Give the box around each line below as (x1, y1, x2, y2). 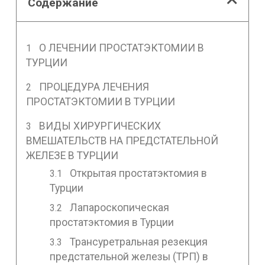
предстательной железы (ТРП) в (49, 250, 208, 263)
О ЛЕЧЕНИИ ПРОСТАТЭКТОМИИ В (39, 41, 205, 54)
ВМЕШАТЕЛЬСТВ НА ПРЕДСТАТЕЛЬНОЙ (25, 134, 218, 147)
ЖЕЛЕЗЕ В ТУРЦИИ (25, 149, 118, 161)
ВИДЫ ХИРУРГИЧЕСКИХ (39, 119, 161, 132)
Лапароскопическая (70, 201, 170, 214)
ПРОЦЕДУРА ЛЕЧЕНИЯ (39, 80, 150, 93)
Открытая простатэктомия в (70, 167, 208, 179)
